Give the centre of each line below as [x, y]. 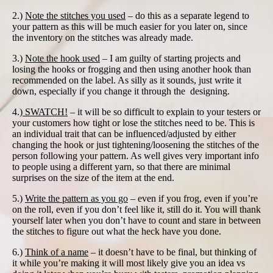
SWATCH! [45, 112]
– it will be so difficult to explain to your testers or [164, 112]
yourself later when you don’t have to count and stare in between [136, 220]
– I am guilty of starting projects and [170, 58]
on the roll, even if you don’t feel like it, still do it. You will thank [136, 209]
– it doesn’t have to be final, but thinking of [172, 252]
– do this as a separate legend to [187, 15]
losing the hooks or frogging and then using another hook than [132, 69]
